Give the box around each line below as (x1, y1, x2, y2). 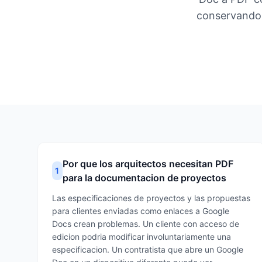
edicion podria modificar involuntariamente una (52, 232, 231, 242)
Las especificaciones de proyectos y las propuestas (52, 193, 250, 203)
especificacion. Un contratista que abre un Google (52, 244, 243, 254)
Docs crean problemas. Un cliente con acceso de (52, 219, 239, 229)
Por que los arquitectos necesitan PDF (62, 158, 233, 170)
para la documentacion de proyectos (62, 172, 226, 184)
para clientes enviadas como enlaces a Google (52, 206, 229, 216)
